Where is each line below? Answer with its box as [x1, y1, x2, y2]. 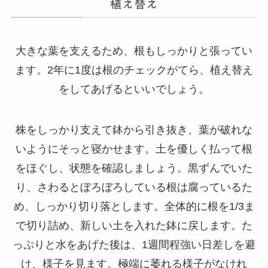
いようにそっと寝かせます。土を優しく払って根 [16, 142, 252, 155]
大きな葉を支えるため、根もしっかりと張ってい [16, 44, 252, 57]
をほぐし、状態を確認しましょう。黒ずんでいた [16, 162, 252, 174]
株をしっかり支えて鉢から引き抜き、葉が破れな [16, 123, 252, 136]
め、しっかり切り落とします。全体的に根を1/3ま [13, 200, 255, 212]
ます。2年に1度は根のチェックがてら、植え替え [15, 63, 253, 76]
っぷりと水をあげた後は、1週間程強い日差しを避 [13, 238, 255, 251]
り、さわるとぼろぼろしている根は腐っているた [16, 181, 252, 193]
